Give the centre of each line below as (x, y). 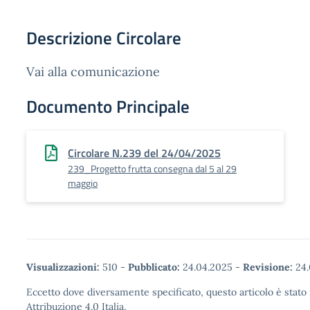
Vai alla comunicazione (93, 72)
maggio (83, 183)
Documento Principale (108, 107)
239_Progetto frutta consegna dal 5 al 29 (152, 168)
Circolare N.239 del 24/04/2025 (144, 153)
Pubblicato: (154, 267)
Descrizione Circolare (104, 38)
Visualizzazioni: (63, 267)
